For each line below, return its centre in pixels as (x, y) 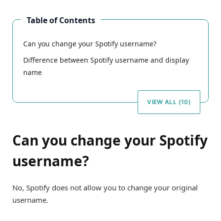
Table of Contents (61, 20)
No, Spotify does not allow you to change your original (105, 187)
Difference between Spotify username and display (106, 60)
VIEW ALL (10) (169, 102)
